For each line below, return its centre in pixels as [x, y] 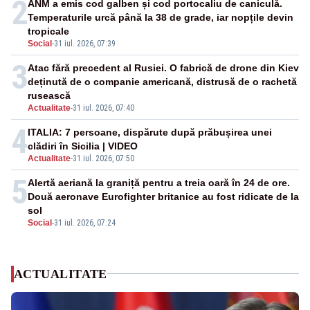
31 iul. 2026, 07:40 [103, 108]
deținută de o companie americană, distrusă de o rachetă [162, 81]
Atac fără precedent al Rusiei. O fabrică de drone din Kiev [163, 67]
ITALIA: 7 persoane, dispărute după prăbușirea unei [150, 132]
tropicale [48, 31]
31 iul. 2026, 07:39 [85, 43]
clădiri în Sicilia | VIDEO [83, 146]
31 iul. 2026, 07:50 [103, 158]
